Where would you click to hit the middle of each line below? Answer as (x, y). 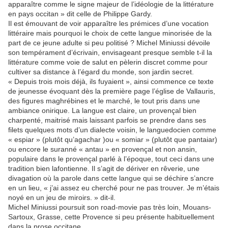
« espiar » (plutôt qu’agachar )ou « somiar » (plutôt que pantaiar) (113, 140)
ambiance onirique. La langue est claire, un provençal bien (102, 111)
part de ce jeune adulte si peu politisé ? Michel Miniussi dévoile (109, 43)
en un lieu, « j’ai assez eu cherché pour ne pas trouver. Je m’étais (114, 188)
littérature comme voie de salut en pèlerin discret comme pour (108, 62)
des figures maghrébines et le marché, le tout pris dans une (104, 101)
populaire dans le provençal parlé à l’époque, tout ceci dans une (111, 159)
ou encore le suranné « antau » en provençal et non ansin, (103, 149)
